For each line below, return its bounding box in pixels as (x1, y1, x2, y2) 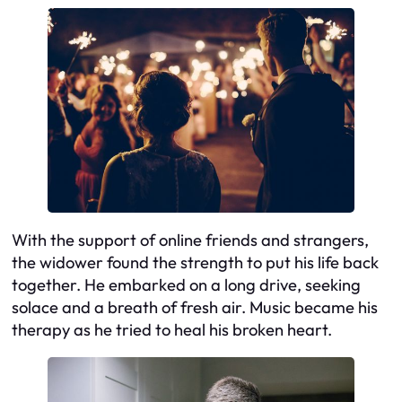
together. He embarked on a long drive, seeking (12, 275, 361, 296)
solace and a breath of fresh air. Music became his (12, 297, 378, 319)
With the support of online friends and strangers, (12, 230, 369, 251)
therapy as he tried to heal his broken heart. (12, 319, 332, 341)
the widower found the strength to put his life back (12, 252, 379, 274)
